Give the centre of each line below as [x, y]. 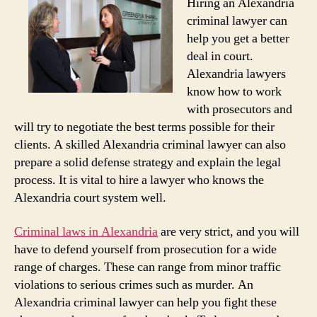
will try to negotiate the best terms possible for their [144, 127]
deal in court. [220, 56]
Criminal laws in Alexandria [86, 231]
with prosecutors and [240, 109]
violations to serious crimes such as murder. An [134, 284]
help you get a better [238, 39]
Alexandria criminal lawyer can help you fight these [145, 302]
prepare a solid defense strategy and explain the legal [148, 162]
